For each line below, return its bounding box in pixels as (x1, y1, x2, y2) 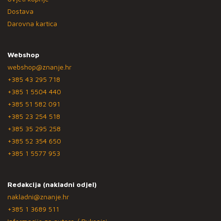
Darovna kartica (7, 19, 57, 28)
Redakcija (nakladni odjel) (7, 180, 97, 188)
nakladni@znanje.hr (7, 192, 69, 201)
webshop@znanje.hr (7, 62, 72, 71)
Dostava (7, 6, 34, 15)
